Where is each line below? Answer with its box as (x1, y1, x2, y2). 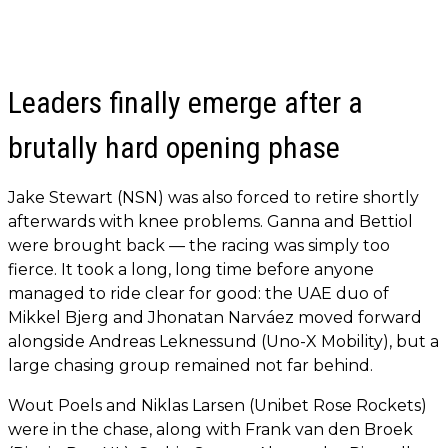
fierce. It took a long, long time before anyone (8, 260, 374, 280)
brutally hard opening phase (8, 130, 340, 166)
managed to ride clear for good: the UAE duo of (8, 284, 389, 304)
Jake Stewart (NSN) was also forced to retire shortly (8, 188, 419, 208)
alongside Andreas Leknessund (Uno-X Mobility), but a (8, 332, 439, 352)
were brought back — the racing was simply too (8, 236, 390, 256)
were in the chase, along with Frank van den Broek (8, 420, 413, 440)
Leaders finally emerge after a (8, 85, 363, 121)
